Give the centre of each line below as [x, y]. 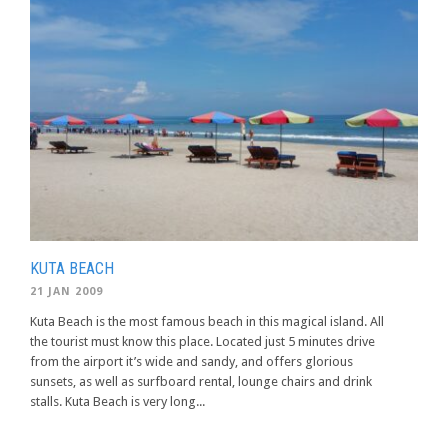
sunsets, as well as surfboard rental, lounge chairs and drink [201, 381]
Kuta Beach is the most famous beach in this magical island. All [207, 321]
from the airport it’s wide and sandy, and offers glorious [191, 361]
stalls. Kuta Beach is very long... [117, 401]
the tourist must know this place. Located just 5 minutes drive [202, 341]
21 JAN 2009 [66, 291]
